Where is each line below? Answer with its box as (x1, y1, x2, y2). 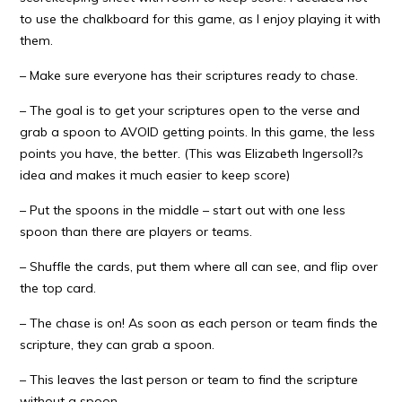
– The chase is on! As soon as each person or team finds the (20, 315, 379, 331)
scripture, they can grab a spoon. (20, 336, 215, 353)
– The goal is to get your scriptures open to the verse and (20, 102, 361, 118)
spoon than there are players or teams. (20, 223, 253, 240)
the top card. (20, 280, 97, 296)
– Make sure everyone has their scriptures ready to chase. (20, 67, 359, 83)
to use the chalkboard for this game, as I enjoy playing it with (20, 11, 381, 27)
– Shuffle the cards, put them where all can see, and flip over (20, 258, 379, 275)
